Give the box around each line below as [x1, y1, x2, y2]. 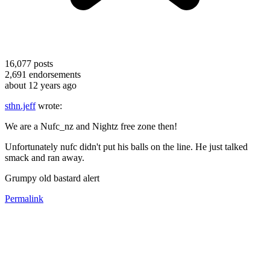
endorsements [27, 69, 81, 80]
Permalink [5, 193, 43, 204]
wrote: [36, 100, 62, 111]
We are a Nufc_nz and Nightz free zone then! [5, 121, 177, 131]
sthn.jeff [5, 100, 36, 111]
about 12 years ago [5, 80, 77, 90]
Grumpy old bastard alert [5, 172, 99, 183]
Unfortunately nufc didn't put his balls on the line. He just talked [5, 141, 248, 152]
